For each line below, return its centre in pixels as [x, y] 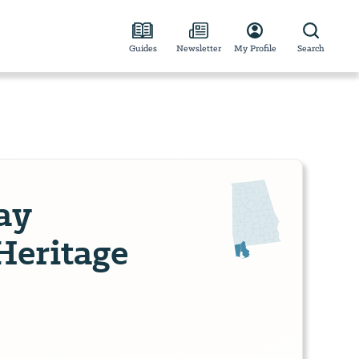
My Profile [255, 48]
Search [311, 48]
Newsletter [199, 48]
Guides [143, 48]
